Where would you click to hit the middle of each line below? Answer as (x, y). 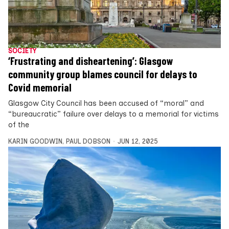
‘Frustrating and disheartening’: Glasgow (91, 61)
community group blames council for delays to (103, 74)
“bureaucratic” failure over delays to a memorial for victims (113, 114)
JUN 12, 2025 (138, 141)
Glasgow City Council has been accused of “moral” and (106, 103)
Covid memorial (40, 87)
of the (19, 124)
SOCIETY (22, 51)
